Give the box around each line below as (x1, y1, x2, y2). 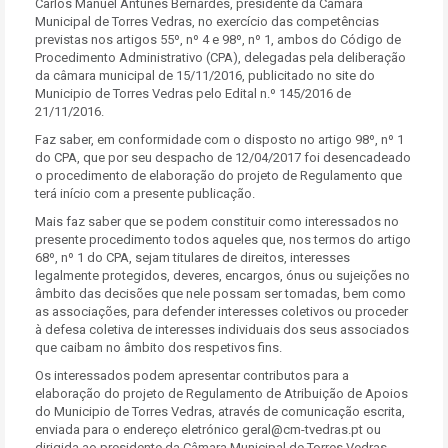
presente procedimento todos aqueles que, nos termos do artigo (35, 232, 411, 247)
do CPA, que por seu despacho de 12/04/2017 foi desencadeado (35, 150, 411, 165)
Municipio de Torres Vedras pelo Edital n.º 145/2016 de (35, 86, 351, 101)
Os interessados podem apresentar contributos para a (35, 368, 349, 383)
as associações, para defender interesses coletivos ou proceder (35, 304, 408, 319)
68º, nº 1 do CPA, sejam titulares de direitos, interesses (35, 250, 350, 265)
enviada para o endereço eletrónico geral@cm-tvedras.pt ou (35, 422, 381, 437)
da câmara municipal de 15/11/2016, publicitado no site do (35, 68, 375, 83)
